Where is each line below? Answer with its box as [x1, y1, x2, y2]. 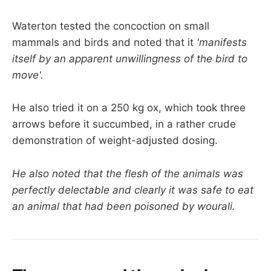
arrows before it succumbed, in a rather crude [12, 118, 236, 131]
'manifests [197, 36, 247, 49]
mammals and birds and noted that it [12, 36, 197, 49]
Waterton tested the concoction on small [12, 20, 209, 33]
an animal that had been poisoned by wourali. [12, 200, 235, 212]
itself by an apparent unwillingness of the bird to [12, 53, 247, 65]
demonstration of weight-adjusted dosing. [12, 134, 218, 147]
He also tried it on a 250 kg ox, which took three [12, 102, 246, 114]
